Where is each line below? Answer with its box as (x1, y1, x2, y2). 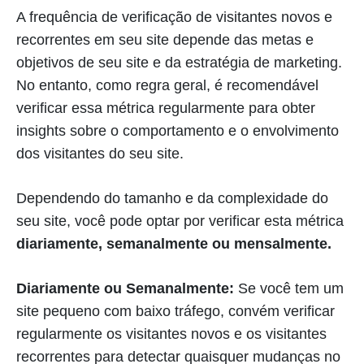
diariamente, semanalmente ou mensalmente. (16, 236, 336, 253)
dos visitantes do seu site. (16, 145, 184, 162)
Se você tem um (234, 280, 344, 297)
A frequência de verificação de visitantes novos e (16, 9, 332, 26)
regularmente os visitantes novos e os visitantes (16, 326, 327, 343)
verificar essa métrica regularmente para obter (16, 100, 315, 117)
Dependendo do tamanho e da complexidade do (16, 190, 328, 207)
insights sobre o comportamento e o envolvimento (16, 123, 339, 140)
